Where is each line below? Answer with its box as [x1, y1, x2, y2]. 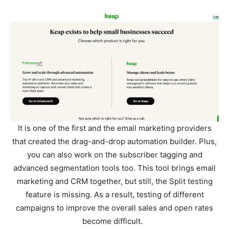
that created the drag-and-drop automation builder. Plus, [12, 136, 217, 146]
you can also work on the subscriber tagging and [27, 149, 202, 159]
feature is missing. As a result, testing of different [25, 189, 204, 199]
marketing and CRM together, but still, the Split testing [16, 176, 213, 186]
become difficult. [82, 216, 147, 226]
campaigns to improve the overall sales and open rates [16, 202, 213, 213]
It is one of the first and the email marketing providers [17, 123, 212, 133]
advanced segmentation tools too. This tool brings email [13, 163, 216, 173]
